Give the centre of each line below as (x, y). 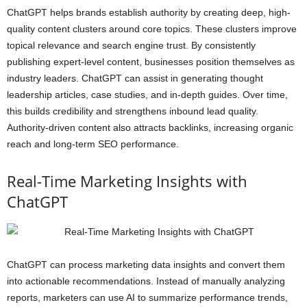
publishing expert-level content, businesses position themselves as (151, 61)
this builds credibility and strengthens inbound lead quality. (133, 111)
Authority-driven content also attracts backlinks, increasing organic (150, 127)
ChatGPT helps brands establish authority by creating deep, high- (149, 12)
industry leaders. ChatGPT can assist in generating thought (135, 78)
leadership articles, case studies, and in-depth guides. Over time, (147, 94)
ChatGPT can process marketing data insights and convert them (146, 264)
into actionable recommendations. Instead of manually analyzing (146, 281)
